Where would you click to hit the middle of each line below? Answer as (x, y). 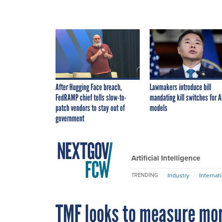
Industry (178, 175)
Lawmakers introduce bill (180, 87)
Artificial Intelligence (166, 158)
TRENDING (145, 175)
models (159, 108)
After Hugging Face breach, (89, 87)
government (70, 118)
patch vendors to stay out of (90, 108)
